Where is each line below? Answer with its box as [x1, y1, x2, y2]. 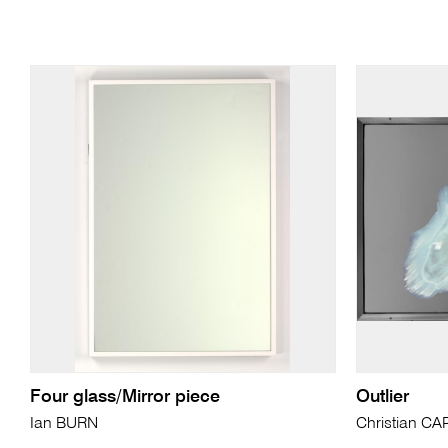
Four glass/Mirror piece [29, 388, 220, 407]
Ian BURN [29, 416, 98, 433]
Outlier [355, 388, 409, 407]
